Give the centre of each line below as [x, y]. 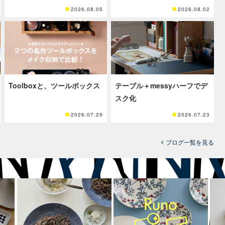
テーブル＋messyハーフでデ [161, 86]
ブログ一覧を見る [190, 142]
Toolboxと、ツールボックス [54, 86]
